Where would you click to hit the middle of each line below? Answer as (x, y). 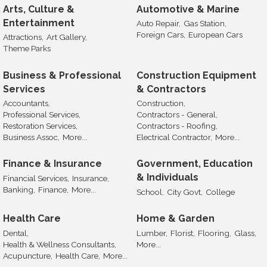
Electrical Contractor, (174, 137)
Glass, (245, 233)
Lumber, (152, 233)
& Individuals (167, 178)
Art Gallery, (67, 37)
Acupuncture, (28, 255)
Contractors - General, (177, 115)
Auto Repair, (159, 24)
